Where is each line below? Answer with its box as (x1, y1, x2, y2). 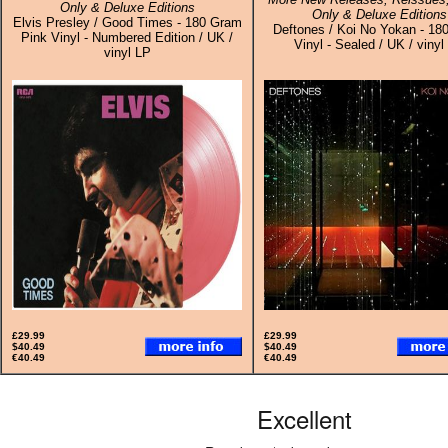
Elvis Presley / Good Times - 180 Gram (12, 15, 242, 30)
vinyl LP (103, 45, 151, 60)
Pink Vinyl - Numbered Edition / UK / (21, 30, 233, 45)
